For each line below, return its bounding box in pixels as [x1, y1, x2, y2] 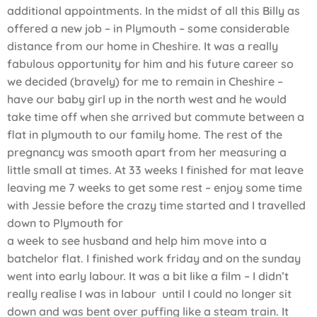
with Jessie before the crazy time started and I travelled [7, 198, 306, 213]
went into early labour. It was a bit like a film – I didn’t [7, 269, 289, 284]
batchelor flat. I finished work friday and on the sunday [7, 251, 301, 266]
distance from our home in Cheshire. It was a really [7, 39, 278, 54]
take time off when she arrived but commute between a [7, 110, 304, 125]
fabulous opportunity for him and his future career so [7, 57, 294, 71]
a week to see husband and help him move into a [7, 234, 267, 248]
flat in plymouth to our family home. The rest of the [7, 127, 282, 142]
